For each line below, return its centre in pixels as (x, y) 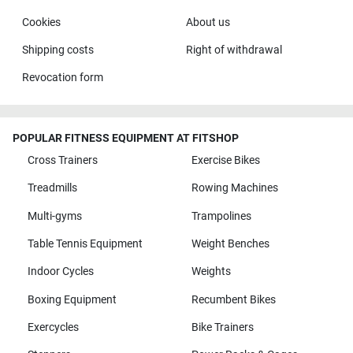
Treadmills (52, 188)
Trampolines (221, 216)
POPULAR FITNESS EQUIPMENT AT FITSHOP (126, 138)
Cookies (41, 22)
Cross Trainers (62, 160)
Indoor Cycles (60, 272)
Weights (211, 272)
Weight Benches (230, 243)
